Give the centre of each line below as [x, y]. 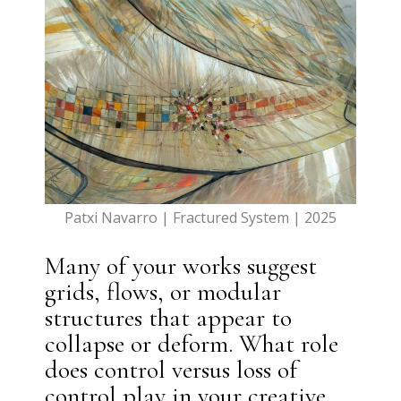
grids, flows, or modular [163, 292]
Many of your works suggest [181, 266]
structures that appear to [169, 318]
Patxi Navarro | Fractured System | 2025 [200, 218]
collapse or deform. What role [192, 344]
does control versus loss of [171, 370]
